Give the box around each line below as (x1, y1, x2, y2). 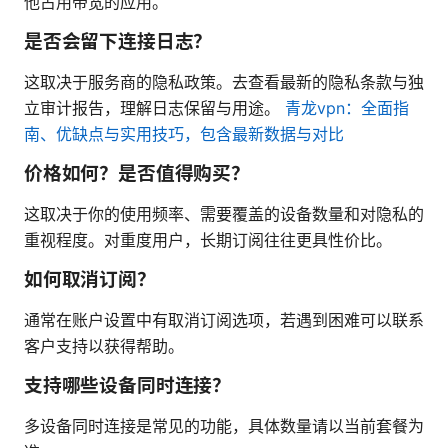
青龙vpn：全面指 (285, 97, 409, 118)
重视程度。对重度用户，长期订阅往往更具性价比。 (24, 229, 392, 250)
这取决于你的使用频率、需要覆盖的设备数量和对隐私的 (24, 203, 424, 224)
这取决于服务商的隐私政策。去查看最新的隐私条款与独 (24, 71, 424, 92)
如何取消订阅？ (24, 267, 156, 291)
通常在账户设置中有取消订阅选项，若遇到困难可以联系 (24, 309, 424, 330)
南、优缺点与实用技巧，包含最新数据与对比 (24, 123, 344, 144)
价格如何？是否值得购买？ (24, 161, 250, 185)
